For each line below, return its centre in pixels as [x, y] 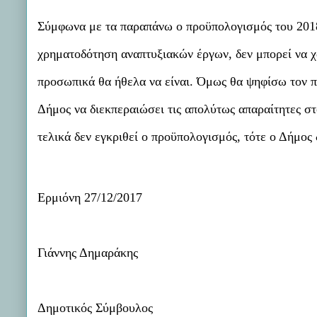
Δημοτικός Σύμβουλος [95, 307]
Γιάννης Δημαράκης [88, 252]
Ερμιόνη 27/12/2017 [90, 197]
